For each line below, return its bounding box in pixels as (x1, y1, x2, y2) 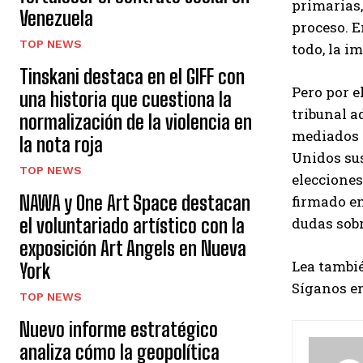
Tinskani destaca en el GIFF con (19, 65, 245, 88)
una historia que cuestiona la (19, 88, 232, 111)
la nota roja (19, 133, 103, 156)
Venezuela (19, 6, 93, 30)
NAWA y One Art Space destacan (19, 191, 250, 215)
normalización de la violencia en (19, 110, 252, 134)
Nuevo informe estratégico (19, 318, 218, 341)
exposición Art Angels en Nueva (19, 237, 246, 260)
